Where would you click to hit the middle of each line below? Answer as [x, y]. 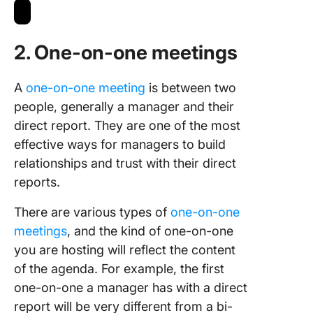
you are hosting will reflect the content [125, 249]
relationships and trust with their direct [125, 163]
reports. [37, 182]
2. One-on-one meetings [128, 52]
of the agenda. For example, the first [119, 268]
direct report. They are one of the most [127, 125]
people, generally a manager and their [124, 106]
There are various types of [92, 212]
